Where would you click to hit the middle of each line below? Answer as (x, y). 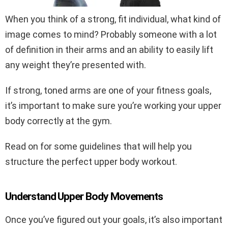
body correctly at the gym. (59, 121)
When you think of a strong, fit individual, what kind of (113, 19)
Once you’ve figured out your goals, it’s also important (114, 219)
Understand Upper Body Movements (84, 196)
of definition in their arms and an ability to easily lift (109, 49)
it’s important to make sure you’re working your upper (113, 105)
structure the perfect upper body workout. (91, 161)
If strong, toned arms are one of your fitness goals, (108, 90)
